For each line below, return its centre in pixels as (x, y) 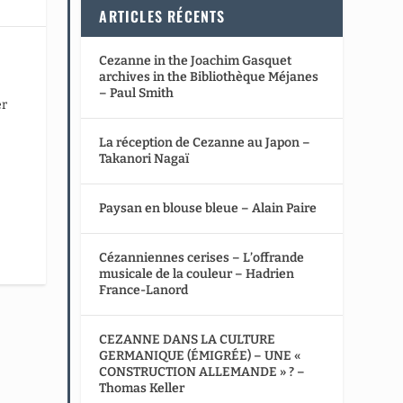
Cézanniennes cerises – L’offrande (202, 257)
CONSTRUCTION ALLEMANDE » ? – (202, 372)
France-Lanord (144, 290)
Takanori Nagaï (144, 158)
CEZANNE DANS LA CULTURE (188, 339)
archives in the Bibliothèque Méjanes (209, 76)
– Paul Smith (137, 93)
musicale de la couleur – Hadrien (197, 273)
